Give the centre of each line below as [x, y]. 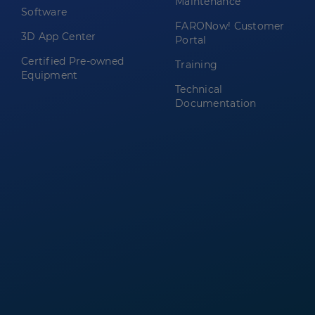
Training [197, 65]
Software [44, 12]
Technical [199, 90]
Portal [191, 40]
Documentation [216, 104]
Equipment [50, 76]
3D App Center [59, 37]
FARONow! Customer [230, 26]
